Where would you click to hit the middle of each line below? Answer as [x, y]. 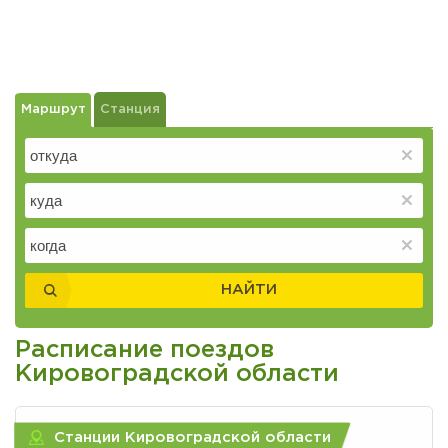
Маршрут [53, 109]
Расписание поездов [144, 349]
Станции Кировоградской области [192, 437]
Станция [130, 109]
